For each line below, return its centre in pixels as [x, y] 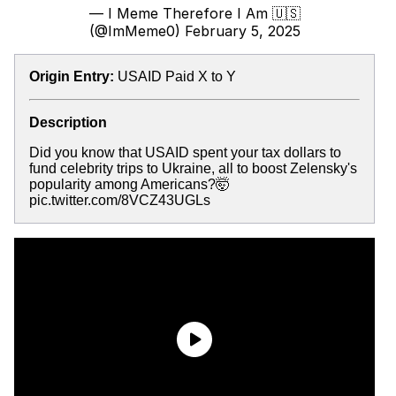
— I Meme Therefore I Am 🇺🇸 [194, 13]
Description [68, 122]
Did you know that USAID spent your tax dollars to [185, 152]
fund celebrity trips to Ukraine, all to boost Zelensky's [193, 168]
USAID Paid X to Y [177, 76]
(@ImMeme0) [137, 31]
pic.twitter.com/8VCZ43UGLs [120, 200]
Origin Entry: [72, 76]
